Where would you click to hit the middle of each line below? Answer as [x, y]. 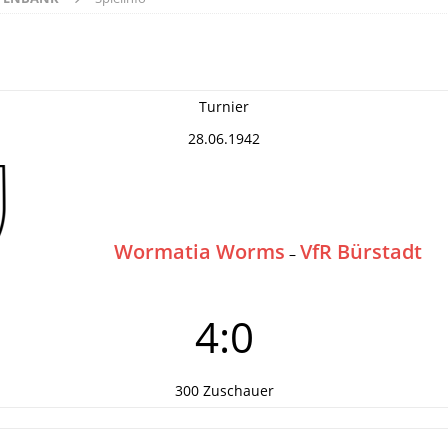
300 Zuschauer [224, 390]
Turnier [224, 106]
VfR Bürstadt [361, 251]
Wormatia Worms [199, 251]
